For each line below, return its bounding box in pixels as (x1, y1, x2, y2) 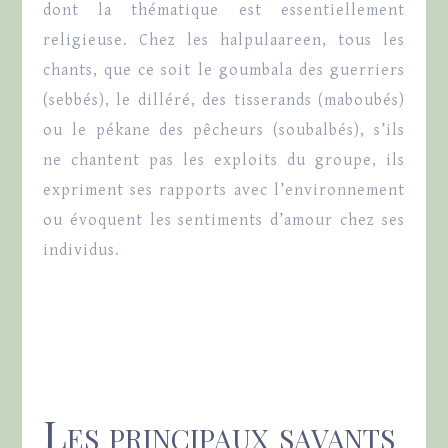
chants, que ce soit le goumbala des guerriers (42, 61, 406, 81)
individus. (42, 241, 120, 261)
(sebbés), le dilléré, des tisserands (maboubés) (42, 91, 406, 111)
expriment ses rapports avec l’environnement (42, 181, 406, 201)
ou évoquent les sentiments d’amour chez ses (42, 211, 406, 231)
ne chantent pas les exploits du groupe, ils (42, 151, 406, 171)
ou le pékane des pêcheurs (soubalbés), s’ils (42, 121, 406, 141)
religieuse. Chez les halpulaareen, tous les (42, 31, 406, 51)
